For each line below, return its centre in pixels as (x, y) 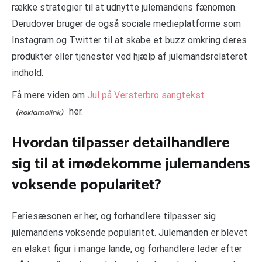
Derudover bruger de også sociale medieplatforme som (126, 24)
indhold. (27, 73)
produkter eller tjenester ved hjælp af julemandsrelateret (130, 57)
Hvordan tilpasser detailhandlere (121, 143)
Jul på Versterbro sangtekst (146, 95)
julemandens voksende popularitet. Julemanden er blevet (130, 233)
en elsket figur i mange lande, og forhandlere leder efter (127, 249)
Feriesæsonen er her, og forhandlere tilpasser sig (114, 216)
